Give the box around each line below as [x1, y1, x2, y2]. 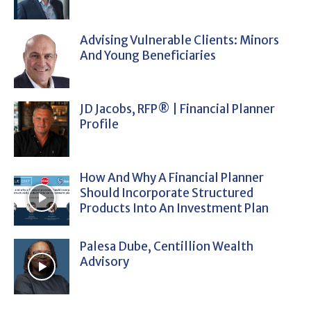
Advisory [80, 253, 129, 269]
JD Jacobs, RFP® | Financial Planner [80, 101, 275, 117]
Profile [80, 116, 119, 132]
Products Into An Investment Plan [80, 200, 269, 216]
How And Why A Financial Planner [80, 169, 264, 185]
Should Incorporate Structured [80, 185, 253, 201]
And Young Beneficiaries [80, 47, 216, 63]
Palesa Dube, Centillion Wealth [80, 238, 253, 254]
